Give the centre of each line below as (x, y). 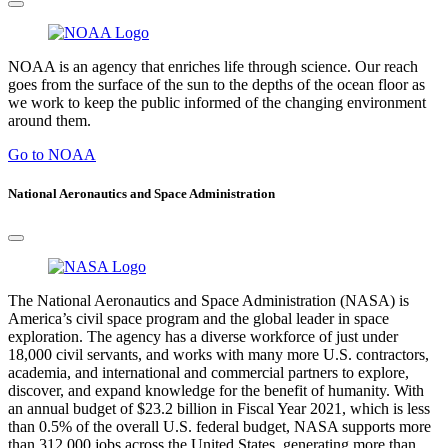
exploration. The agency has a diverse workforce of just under (203, 337)
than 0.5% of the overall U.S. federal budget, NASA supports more (219, 427)
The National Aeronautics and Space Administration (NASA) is (208, 301)
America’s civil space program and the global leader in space (198, 319)
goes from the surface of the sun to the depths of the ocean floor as (216, 84)
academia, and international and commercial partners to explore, (208, 373)
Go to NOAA (52, 154)
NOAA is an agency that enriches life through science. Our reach (213, 66)
